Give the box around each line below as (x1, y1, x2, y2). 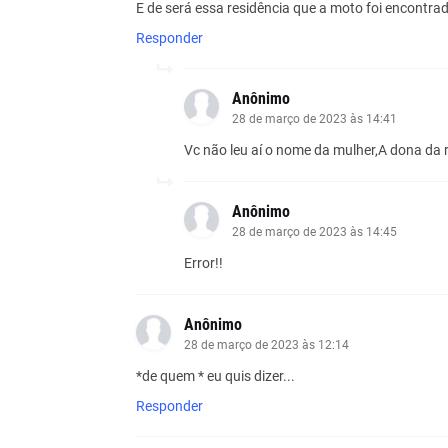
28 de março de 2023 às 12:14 (183, 337, 349, 352)
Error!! (183, 254, 223, 271)
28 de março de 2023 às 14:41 (231, 111, 397, 126)
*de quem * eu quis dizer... (135, 367, 295, 384)
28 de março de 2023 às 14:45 (231, 224, 397, 239)
